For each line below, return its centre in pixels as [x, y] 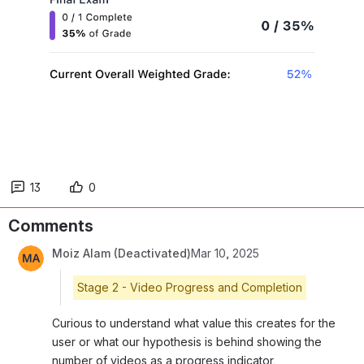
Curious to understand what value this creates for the [194, 323]
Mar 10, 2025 [225, 253]
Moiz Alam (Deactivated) [121, 253]
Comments [51, 225]
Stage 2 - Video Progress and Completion [190, 287]
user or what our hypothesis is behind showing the [187, 341]
